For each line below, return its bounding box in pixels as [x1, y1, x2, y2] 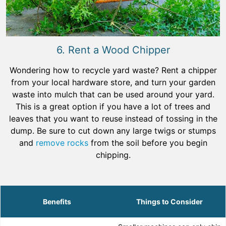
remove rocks [35, 138, 88, 148]
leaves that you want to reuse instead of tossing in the [9, 114, 217, 124]
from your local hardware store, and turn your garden [11, 77, 215, 88]
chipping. [95, 150, 131, 160]
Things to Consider [136, 197, 203, 206]
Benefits [43, 197, 71, 206]
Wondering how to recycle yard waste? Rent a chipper [9, 65, 217, 76]
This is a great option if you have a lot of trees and [16, 101, 210, 112]
